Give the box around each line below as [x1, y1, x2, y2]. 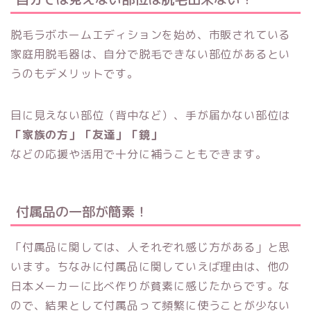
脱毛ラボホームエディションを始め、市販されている [10, 27, 291, 43]
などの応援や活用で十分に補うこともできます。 [10, 146, 267, 162]
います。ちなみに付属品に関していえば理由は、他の [10, 258, 291, 274]
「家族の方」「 [10, 127, 92, 143]
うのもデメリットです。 [10, 66, 139, 82]
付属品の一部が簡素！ [16, 201, 148, 221]
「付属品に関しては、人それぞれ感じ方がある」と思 [10, 239, 291, 255]
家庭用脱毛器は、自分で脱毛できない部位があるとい [10, 47, 291, 62]
